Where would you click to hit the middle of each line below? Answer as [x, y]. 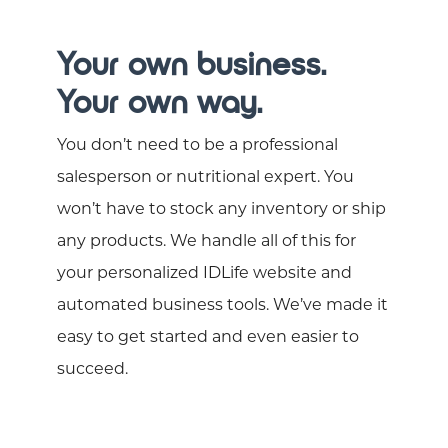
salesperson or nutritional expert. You [205, 178]
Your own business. [192, 65]
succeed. [92, 370]
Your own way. [160, 103]
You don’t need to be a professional [197, 146]
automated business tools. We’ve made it [222, 306]
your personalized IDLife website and [204, 274]
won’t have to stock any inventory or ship [221, 210]
